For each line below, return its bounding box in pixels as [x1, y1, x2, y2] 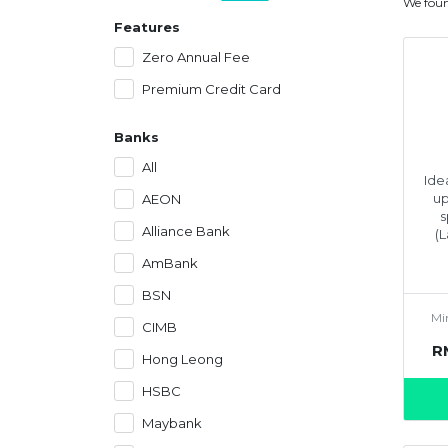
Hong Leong [142, 350, 223, 367]
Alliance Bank [142, 222, 230, 239]
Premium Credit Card [142, 80, 281, 97]
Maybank [142, 414, 202, 431]
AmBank [142, 254, 198, 271]
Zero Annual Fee [142, 48, 250, 65]
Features [114, 19, 180, 35]
